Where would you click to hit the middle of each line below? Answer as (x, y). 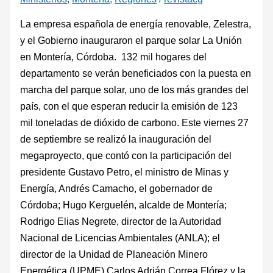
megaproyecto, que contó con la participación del (126, 156)
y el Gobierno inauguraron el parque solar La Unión (131, 41)
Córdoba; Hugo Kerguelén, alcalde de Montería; (124, 205)
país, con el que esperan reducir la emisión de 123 (129, 106)
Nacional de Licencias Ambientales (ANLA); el (122, 238)
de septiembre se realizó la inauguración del (116, 139)
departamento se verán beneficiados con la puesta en (136, 73)
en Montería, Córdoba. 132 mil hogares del (114, 57)
